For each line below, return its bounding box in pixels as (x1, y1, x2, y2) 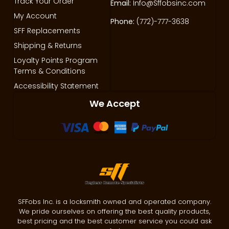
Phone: (110, 16, 135, 27)
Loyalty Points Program (13, 55, 98, 65)
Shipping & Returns (13, 40, 82, 51)
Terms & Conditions (13, 65, 85, 76)
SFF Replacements (13, 25, 80, 36)
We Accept (89, 97, 140, 110)
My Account (13, 10, 57, 21)
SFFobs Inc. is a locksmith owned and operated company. (18, 197, 211, 207)
